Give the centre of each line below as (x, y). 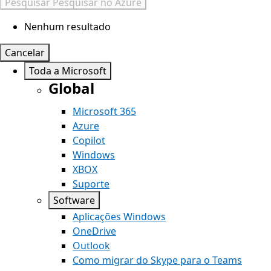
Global (71, 88)
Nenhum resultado (67, 27)
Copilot (89, 140)
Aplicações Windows (119, 217)
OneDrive (94, 231)
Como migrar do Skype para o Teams (157, 260)
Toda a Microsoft (68, 71)
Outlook (91, 246)
